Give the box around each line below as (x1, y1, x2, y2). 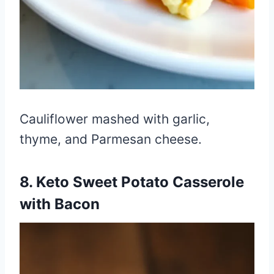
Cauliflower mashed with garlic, (20, 111, 210, 127)
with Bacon (20, 194, 100, 213)
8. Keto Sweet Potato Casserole (20, 172, 244, 191)
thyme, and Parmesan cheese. (20, 131, 202, 147)
